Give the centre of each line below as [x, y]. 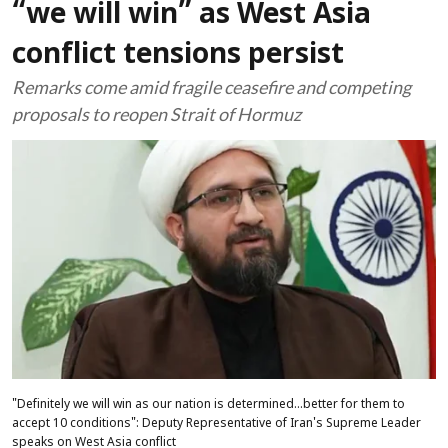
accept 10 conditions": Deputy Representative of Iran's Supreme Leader [216, 423]
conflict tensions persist [178, 56]
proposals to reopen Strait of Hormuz [156, 114]
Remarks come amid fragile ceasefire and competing [211, 87]
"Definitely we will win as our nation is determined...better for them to [208, 404]
